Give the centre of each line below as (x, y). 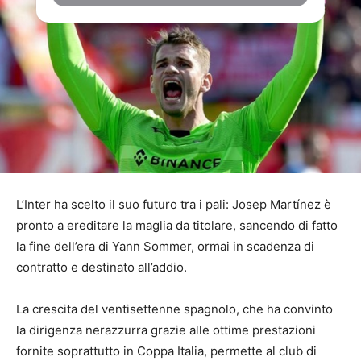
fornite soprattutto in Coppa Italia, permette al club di (166, 351)
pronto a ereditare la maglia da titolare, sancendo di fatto (177, 226)
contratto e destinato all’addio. (102, 268)
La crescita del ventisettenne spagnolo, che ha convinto (174, 309)
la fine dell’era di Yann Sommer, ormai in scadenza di (165, 247)
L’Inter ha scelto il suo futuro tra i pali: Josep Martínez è (174, 205)
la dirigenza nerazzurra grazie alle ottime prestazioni (166, 330)
